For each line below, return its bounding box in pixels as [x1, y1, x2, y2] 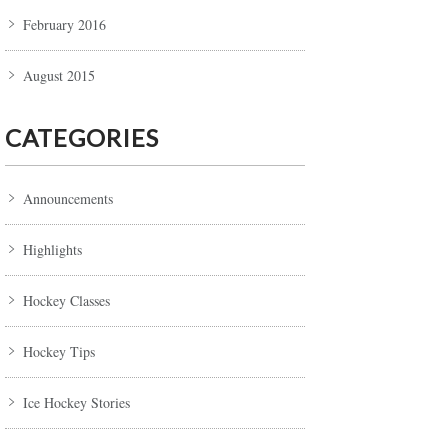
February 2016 [23, 15, 106, 35]
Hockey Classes [23, 291, 110, 311]
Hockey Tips [23, 342, 95, 362]
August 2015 [23, 66, 95, 86]
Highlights [23, 240, 82, 260]
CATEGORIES [5, 123, 159, 153]
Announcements [23, 189, 113, 209]
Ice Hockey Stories [23, 393, 130, 413]
